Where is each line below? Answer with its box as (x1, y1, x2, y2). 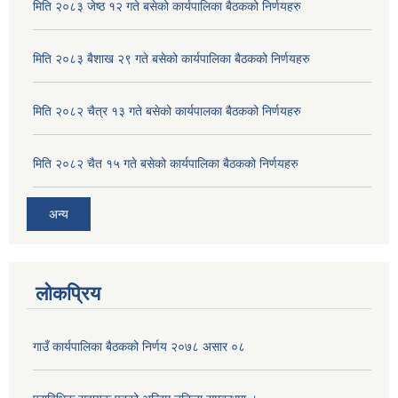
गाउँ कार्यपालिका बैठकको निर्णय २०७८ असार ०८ (33, 338, 245, 354)
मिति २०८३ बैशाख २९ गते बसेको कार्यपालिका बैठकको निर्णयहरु (33, 52, 310, 67)
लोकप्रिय (36, 282, 100, 305)
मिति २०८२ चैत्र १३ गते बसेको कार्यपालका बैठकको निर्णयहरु (33, 104, 301, 119)
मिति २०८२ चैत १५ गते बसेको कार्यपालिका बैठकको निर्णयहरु (33, 156, 298, 171)
